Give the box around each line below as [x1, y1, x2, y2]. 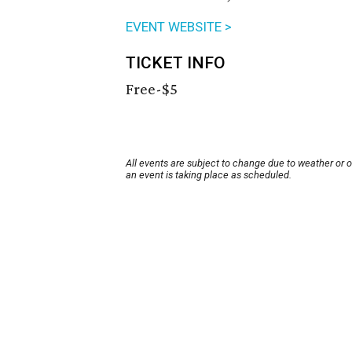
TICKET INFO [126, 53, 225, 73]
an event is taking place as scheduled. [126, 169, 291, 181]
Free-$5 [126, 79, 178, 99]
